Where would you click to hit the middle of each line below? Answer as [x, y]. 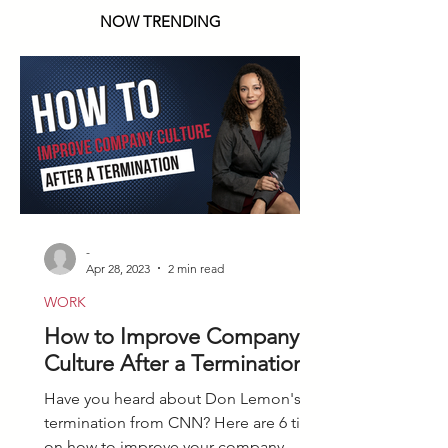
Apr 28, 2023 [118, 268]
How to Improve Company [171, 336]
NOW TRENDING [160, 21]
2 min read [196, 268]
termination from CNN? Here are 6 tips [180, 422]
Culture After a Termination [174, 363]
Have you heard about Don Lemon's [172, 398]
